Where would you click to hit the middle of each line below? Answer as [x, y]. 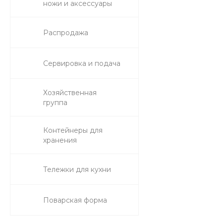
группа [55, 103]
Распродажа [66, 33]
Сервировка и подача [82, 63]
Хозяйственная [70, 93]
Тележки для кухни [77, 169]
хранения [60, 140]
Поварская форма [75, 200]
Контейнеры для [73, 130]
